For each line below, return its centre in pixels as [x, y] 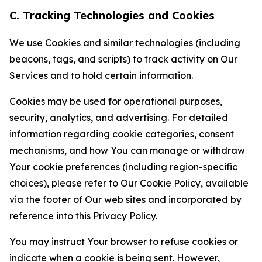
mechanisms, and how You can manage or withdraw [127, 150]
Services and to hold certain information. [101, 75]
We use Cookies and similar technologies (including [125, 43]
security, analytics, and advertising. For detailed [119, 118]
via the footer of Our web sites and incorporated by [125, 199]
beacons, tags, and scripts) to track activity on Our [123, 59]
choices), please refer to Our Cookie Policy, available [129, 183]
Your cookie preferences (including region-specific [123, 167]
